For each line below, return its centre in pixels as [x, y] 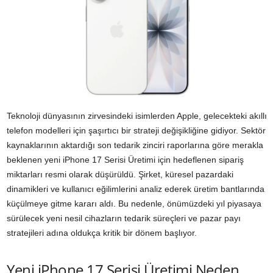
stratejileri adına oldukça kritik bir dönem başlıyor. [102, 233]
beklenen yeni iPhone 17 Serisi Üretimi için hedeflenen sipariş [125, 160]
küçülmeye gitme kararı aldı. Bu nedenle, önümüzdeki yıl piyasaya [134, 204]
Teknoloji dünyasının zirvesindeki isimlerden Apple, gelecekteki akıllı [137, 116]
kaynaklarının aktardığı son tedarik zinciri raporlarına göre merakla [135, 145]
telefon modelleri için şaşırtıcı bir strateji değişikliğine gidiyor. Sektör [136, 131]
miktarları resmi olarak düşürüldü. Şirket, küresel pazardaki [120, 175]
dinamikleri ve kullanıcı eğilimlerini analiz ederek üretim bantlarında [136, 189]
